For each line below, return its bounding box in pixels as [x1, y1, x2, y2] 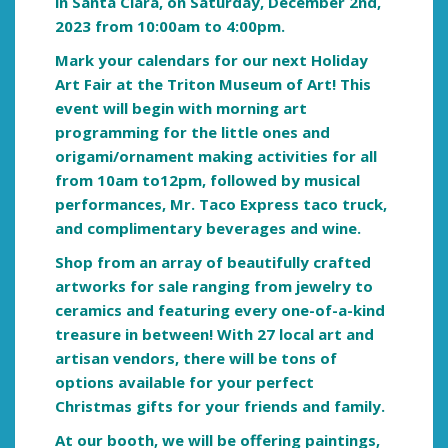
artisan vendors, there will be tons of [55, 348, 337, 369]
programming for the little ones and [55, 122, 330, 143]
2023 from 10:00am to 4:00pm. [55, 16, 285, 37]
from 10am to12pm [55, 170, 202, 191]
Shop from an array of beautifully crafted [55, 252, 371, 273]
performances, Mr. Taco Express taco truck [55, 194, 383, 215]
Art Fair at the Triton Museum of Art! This [55, 74, 371, 95]
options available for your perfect [55, 372, 314, 393]
